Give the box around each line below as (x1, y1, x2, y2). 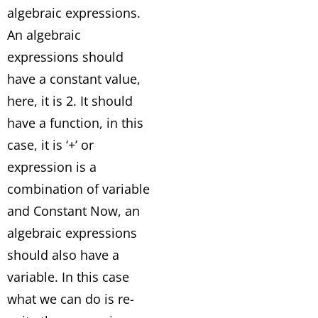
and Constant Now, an (7, 202, 140, 219)
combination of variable (7, 180, 150, 197)
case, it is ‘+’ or (7, 136, 94, 153)
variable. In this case (7, 268, 129, 285)
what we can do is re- (7, 290, 134, 307)
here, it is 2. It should (7, 92, 133, 109)
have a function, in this (7, 114, 143, 131)
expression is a (7, 158, 97, 175)
